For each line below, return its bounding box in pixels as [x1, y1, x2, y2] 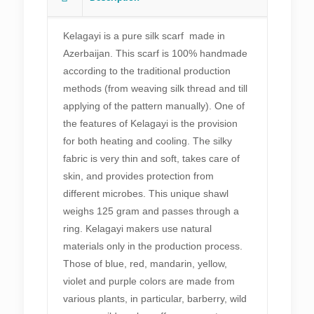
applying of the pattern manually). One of [63, 100, 245, 112]
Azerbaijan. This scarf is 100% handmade [63, 48, 248, 60]
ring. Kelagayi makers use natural [63, 223, 212, 235]
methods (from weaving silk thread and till [63, 83, 248, 95]
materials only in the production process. [63, 240, 243, 252]
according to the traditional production [63, 65, 231, 77]
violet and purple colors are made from [63, 275, 235, 287]
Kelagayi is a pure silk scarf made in [63, 30, 226, 42]
